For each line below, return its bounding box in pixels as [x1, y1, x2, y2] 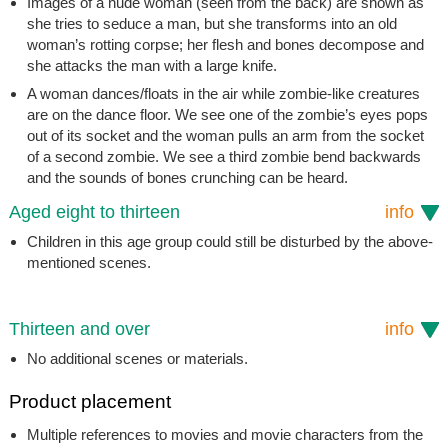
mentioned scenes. [26, 253, 151, 271]
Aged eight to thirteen [8, 201, 180, 222]
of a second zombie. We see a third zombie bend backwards [26, 147, 421, 165]
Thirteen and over [8, 318, 150, 339]
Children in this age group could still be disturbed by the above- [26, 232, 433, 250]
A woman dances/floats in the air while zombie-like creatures [26, 84, 420, 102]
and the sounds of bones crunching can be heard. [26, 168, 348, 186]
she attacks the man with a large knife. [26, 56, 277, 74]
